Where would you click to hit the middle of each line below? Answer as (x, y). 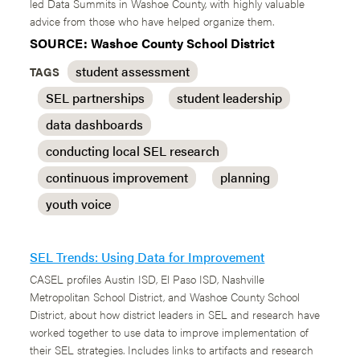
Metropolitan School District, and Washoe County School (165, 297)
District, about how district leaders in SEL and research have (175, 314)
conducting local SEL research (133, 151)
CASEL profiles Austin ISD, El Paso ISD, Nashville (147, 279)
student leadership (230, 98)
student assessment (133, 71)
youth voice (79, 204)
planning (245, 177)
